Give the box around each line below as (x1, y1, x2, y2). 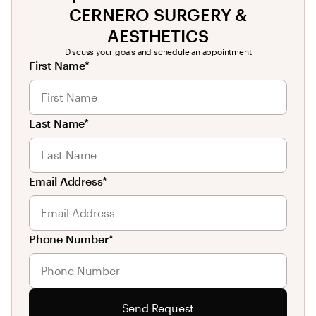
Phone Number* (29, 232, 114, 246)
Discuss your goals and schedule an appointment (64, 47, 252, 57)
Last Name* (29, 116, 89, 130)
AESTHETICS (107, 25, 209, 47)
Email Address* (29, 174, 108, 188)
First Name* (29, 59, 90, 73)
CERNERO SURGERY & (68, 4, 248, 25)
